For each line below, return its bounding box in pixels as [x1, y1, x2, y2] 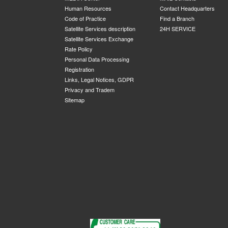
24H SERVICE [159, 24, 195, 33]
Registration [65, 65, 94, 73]
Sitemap [65, 96, 84, 104]
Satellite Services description [65, 24, 135, 33]
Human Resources [65, 4, 111, 12]
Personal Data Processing [65, 55, 129, 63]
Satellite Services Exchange [65, 35, 133, 43]
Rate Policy [65, 45, 93, 53]
